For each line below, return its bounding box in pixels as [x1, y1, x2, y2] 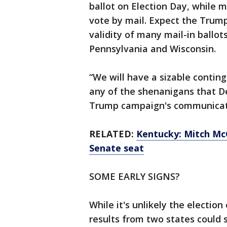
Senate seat [89, 142, 144, 155]
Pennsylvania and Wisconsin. [89, 43, 216, 55]
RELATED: [89, 128, 136, 140]
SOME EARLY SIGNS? [89, 170, 180, 183]
